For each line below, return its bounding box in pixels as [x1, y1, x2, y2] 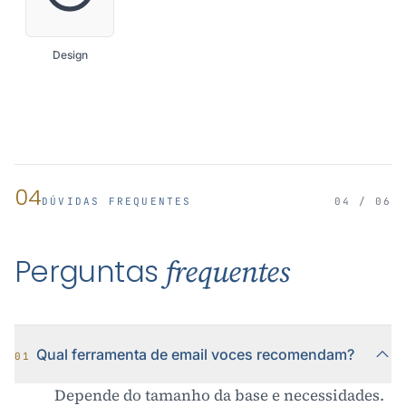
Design [52, 48, 88, 62]
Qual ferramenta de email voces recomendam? [36, 345, 354, 363]
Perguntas [14, 251, 166, 292]
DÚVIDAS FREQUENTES [42, 195, 192, 208]
